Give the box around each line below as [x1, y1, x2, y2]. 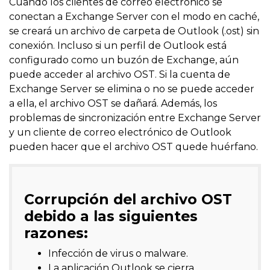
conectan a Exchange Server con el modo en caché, [9, 11, 259, 23]
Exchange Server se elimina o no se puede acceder [9, 83, 254, 95]
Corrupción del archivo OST [24, 190, 232, 209]
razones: [24, 224, 88, 242]
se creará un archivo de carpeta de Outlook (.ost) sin [9, 25, 259, 37]
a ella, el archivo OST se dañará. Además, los [9, 98, 217, 110]
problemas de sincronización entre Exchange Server [9, 112, 261, 124]
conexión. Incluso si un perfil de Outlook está [9, 40, 227, 52]
